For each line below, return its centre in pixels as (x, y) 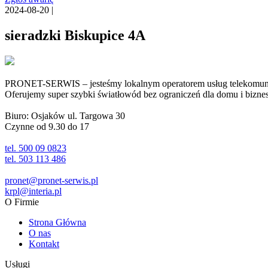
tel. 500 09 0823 (36, 148)
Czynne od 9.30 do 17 (47, 126)
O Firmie (22, 202)
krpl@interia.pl (33, 191)
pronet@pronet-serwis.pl (51, 180)
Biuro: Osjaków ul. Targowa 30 (65, 115)
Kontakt (44, 243)
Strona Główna (57, 222)
